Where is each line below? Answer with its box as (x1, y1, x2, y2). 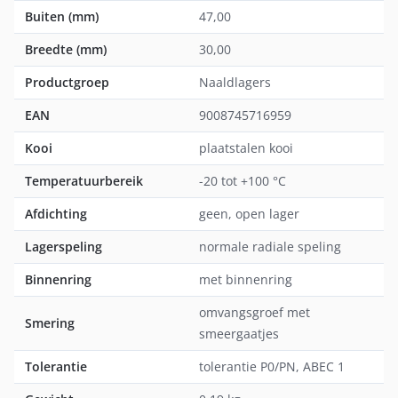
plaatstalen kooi (199, 139, 293, 157)
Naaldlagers (199, 74, 271, 92)
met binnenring (199, 271, 292, 289)
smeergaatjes (199, 325, 279, 343)
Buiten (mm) (25, 8, 99, 26)
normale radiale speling (199, 238, 341, 256)
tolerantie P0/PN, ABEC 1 (199, 358, 345, 376)
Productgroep (25, 74, 109, 92)
